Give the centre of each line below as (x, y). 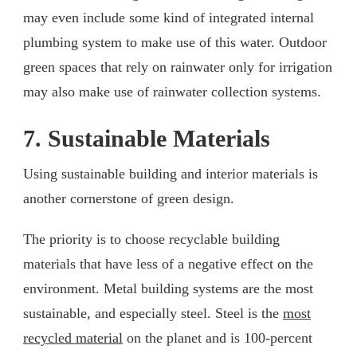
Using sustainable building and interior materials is (171, 173)
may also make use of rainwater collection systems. (176, 91)
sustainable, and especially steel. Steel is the (153, 313)
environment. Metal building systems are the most (168, 288)
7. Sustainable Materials (150, 138)
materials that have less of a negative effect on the (168, 263)
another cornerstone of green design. (133, 198)
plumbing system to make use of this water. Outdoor (175, 42)
